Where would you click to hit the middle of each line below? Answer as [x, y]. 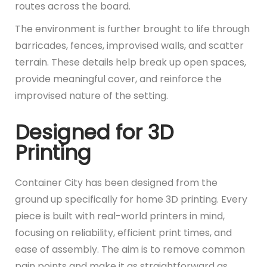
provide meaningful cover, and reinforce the [118, 79]
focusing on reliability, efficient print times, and [123, 232]
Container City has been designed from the [116, 182]
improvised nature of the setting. [91, 95]
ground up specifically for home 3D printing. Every [131, 199]
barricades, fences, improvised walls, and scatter [129, 45]
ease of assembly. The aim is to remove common [130, 249]
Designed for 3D [94, 132]
